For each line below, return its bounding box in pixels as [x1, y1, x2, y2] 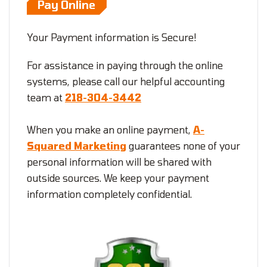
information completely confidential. [27, 188, 192, 200]
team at [27, 92, 65, 104]
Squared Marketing [27, 139, 126, 151]
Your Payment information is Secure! [27, 32, 197, 44]
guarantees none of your [126, 139, 240, 151]
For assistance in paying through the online [27, 60, 223, 72]
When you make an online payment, [27, 123, 193, 135]
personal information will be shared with [27, 156, 212, 167]
